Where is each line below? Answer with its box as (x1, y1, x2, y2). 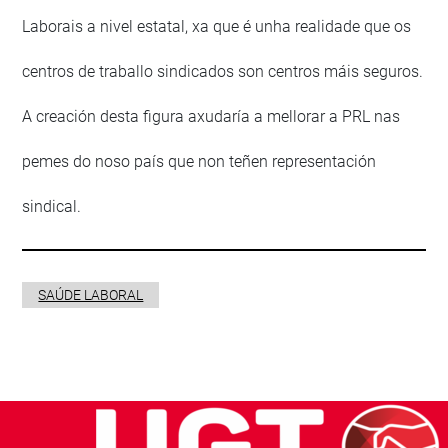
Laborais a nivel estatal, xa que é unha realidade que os (22, 17, 412, 37)
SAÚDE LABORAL (38, 287, 144, 304)
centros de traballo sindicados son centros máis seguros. (22, 62, 424, 82)
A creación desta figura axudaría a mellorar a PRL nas (22, 107, 401, 127)
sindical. (22, 197, 82, 217)
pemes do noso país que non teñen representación (22, 152, 377, 172)
